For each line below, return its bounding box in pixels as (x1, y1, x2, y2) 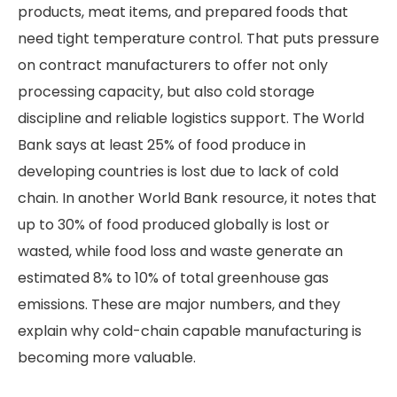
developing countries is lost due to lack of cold (18, 161, 339, 183)
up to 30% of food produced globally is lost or (18, 214, 330, 236)
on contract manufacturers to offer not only (18, 55, 328, 76)
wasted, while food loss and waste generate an (18, 241, 343, 262)
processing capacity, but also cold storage (18, 82, 315, 103)
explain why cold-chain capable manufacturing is (18, 321, 362, 342)
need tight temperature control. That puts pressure (18, 28, 379, 50)
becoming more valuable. (18, 347, 196, 369)
